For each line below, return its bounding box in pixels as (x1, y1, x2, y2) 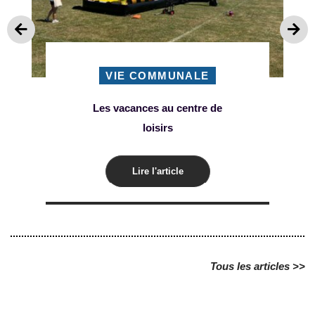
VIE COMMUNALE (105, 70, 210, 82)
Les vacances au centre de (93, 102, 222, 115)
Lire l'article (131, 167, 184, 177)
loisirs (142, 122, 173, 134)
